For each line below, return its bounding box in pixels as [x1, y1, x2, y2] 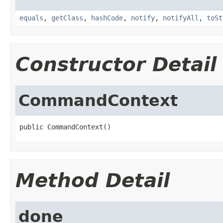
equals [19, 13, 43, 22]
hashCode [91, 13, 123, 22]
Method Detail [15, 169, 170, 192]
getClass [51, 13, 83, 22]
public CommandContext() [19, 122, 111, 131]
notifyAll [163, 13, 199, 22]
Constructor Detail [15, 53, 217, 76]
